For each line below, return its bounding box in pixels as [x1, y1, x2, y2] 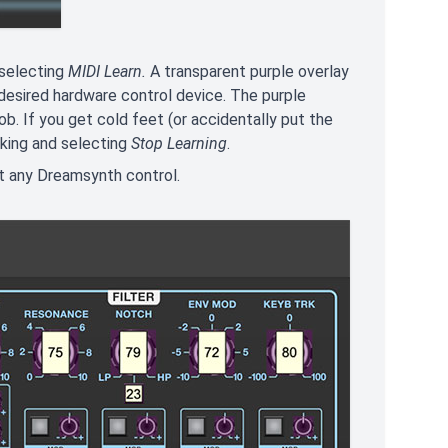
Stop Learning [131, 134, 227, 153]
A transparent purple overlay [150, 62, 349, 81]
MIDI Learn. [68, 62, 150, 81]
